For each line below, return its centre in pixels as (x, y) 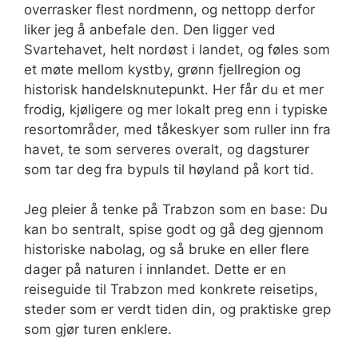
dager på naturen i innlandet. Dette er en (155, 269)
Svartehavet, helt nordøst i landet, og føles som (177, 49)
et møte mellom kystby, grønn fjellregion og (162, 69)
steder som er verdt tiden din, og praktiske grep (177, 309)
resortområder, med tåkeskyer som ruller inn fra (177, 129)
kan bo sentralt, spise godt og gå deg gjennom (174, 229)
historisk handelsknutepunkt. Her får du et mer (174, 89)
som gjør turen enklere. (98, 329)
